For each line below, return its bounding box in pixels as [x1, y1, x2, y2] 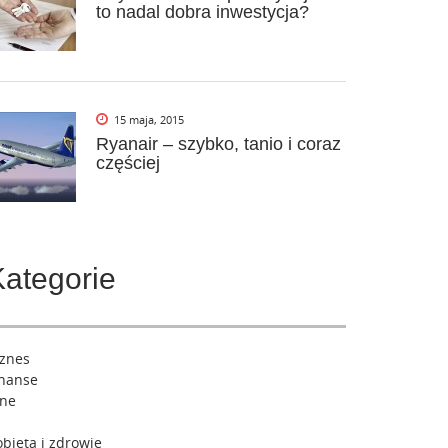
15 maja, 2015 [114, 111, 184, 127]
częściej [96, 152, 160, 173]
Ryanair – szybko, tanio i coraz [96, 133, 341, 154]
